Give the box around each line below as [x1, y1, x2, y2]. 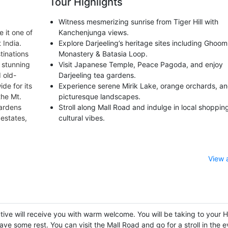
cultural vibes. [58, 113, 105, 122]
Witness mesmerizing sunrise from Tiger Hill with [58, 17, 218, 26]
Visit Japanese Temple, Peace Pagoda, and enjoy [58, 60, 223, 69]
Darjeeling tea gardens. [58, 70, 136, 79]
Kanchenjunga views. [58, 27, 129, 37]
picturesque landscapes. [58, 92, 140, 101]
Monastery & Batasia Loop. [58, 49, 148, 58]
